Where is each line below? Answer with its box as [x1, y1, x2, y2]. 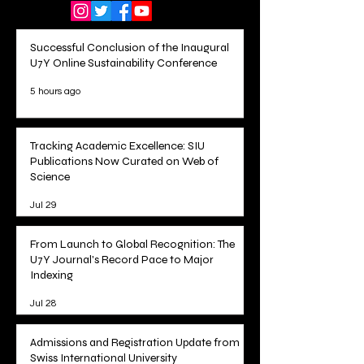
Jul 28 [30, 297, 57, 309]
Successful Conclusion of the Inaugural [30, 41, 229, 55]
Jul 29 [30, 199, 57, 210]
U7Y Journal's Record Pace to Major [30, 253, 214, 267]
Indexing [30, 268, 73, 283]
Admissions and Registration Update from [30, 336, 240, 350]
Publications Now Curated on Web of [30, 154, 219, 169]
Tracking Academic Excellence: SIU [30, 139, 205, 154]
